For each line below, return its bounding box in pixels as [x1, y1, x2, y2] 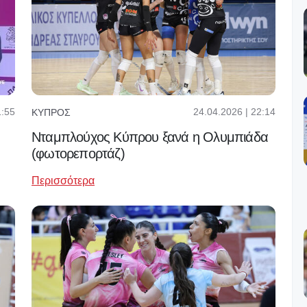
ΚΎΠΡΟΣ [32, 106, 71, 118]
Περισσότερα [32, 175, 95, 187]
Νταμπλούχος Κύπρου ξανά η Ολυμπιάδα [32, 130, 269, 145]
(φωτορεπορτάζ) [32, 146, 125, 162]
